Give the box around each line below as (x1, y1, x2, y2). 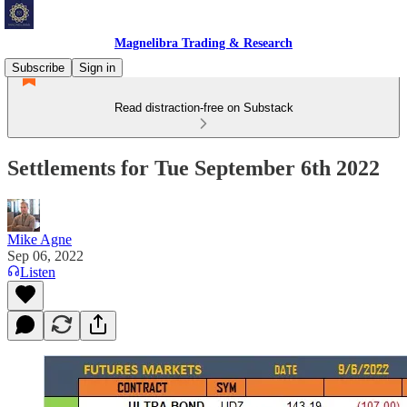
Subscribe (12, 61, 65, 74)
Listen (20, 263, 55, 280)
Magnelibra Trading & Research (114, 36, 293, 50)
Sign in (79, 61, 115, 74)
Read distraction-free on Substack (114, 101, 293, 114)
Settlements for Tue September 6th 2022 (7, 155, 380, 180)
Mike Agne (7, 231, 72, 247)
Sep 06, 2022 (7, 247, 84, 263)
